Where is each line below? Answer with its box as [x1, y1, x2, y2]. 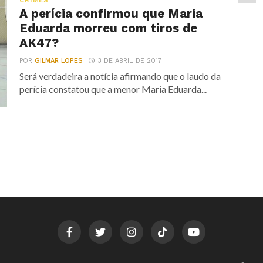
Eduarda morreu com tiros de [19, 21, 198, 35]
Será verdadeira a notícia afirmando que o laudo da [19, 70, 221, 82]
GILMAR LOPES [35, 57, 83, 65]
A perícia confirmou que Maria [19, 6, 203, 21]
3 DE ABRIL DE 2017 [97, 57, 162, 65]
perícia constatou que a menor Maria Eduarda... [19, 83, 207, 95]
